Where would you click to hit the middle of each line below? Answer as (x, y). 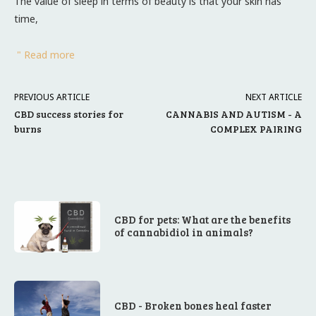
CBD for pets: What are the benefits (203, 219)
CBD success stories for (69, 114)
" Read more (44, 55)
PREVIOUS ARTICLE (52, 97)
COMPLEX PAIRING (256, 129)
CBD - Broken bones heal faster (193, 306)
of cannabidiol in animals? (184, 232)
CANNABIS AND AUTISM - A (233, 114)
